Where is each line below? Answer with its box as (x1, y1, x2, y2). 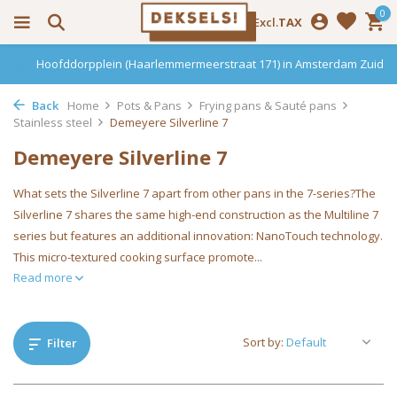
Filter (47, 335, 77, 351)
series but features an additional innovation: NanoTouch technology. (13, 228, 383, 244)
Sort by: (243, 334, 284, 350)
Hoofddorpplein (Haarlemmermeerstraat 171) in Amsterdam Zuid (34, 56, 384, 72)
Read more (13, 269, 75, 285)
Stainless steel (13, 114, 92, 130)
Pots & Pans (117, 97, 182, 113)
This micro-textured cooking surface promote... (13, 249, 262, 265)
